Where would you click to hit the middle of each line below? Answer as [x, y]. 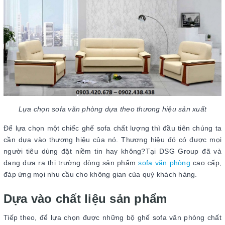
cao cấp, [206, 162]
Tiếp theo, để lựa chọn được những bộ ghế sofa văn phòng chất [113, 217]
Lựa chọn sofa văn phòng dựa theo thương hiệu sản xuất [113, 109]
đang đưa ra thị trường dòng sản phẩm [71, 162]
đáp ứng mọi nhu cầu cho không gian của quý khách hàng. [100, 174]
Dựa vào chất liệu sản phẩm [85, 198]
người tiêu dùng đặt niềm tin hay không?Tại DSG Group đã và [113, 151]
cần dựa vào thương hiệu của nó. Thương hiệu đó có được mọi [113, 139]
